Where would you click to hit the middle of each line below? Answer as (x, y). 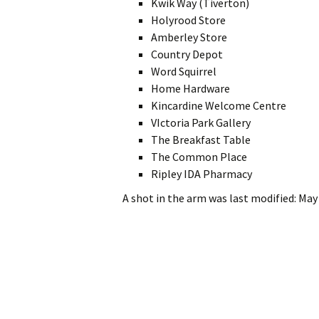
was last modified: (252, 198)
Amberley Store (189, 37)
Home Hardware (190, 88)
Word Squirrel (184, 71)
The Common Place (199, 156)
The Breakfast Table (201, 139)
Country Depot (187, 54)
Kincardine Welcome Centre (219, 105)
